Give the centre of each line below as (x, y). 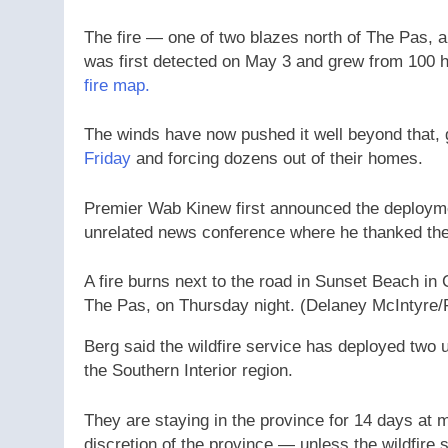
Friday (107, 159)
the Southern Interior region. (188, 371)
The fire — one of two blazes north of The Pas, (261, 37)
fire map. (117, 85)
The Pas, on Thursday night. (189, 306)
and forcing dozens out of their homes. (279, 159)
